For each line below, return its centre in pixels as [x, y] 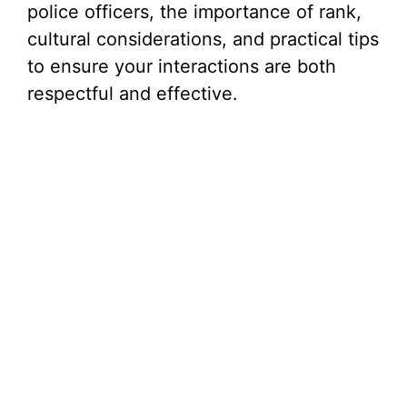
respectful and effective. [133, 94]
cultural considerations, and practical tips [203, 39]
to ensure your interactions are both [182, 66]
